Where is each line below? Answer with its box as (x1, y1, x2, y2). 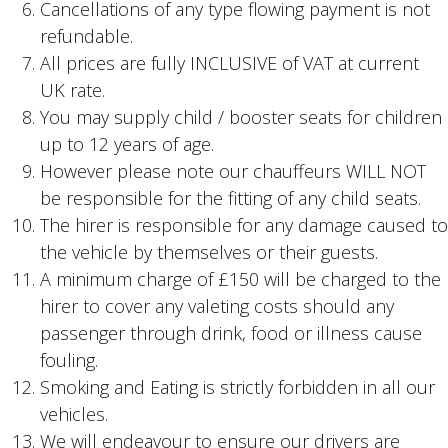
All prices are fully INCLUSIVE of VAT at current (40, 51, 419, 75)
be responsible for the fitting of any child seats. (40, 186, 421, 210)
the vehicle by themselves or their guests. (40, 240, 378, 264)
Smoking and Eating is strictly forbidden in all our (40, 375, 435, 399)
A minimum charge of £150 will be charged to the (40, 267, 441, 291)
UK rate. (40, 78, 105, 102)
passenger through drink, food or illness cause (40, 321, 422, 345)
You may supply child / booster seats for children (40, 105, 442, 129)
